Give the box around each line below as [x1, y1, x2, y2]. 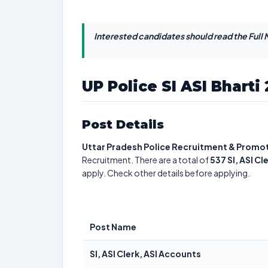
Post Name [90, 221, 136, 232]
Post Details [82, 117, 164, 132]
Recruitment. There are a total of [82, 154, 210, 165]
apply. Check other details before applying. [82, 167, 250, 178]
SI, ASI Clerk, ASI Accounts [90, 248, 201, 259]
